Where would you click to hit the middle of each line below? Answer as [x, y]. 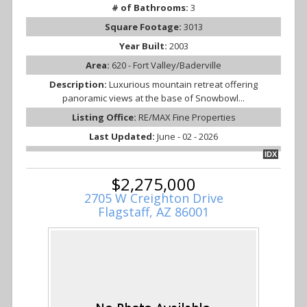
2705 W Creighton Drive [153, 198]
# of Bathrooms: [151, 8]
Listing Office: [105, 118]
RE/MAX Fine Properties [187, 118]
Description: [79, 85]
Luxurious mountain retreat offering [183, 85]
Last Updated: [123, 137]
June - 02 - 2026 [187, 137]
